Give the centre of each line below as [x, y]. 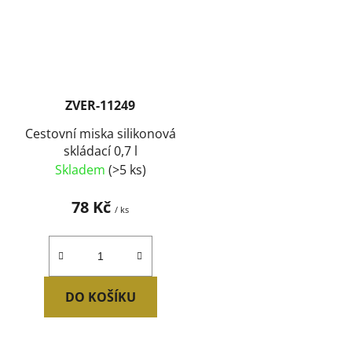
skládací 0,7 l [100, 150]
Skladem [81, 169]
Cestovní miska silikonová [100, 133]
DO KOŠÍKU [100, 297]
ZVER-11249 [101, 105]
